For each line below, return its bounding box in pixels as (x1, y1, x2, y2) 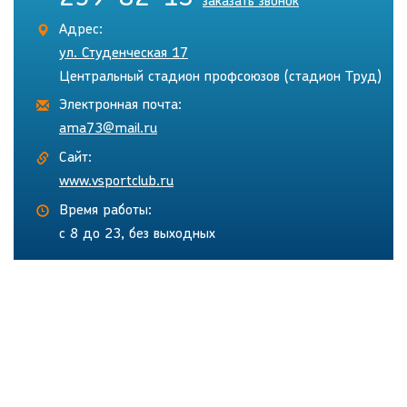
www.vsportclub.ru (59, 174, 174, 190)
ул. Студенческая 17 (59, 46, 188, 62)
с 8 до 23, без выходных (59, 227, 215, 243)
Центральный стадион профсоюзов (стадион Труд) (59, 70, 382, 85)
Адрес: (59, 23, 103, 38)
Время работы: (59, 203, 152, 219)
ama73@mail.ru (59, 122, 157, 137)
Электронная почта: (59, 98, 182, 114)
